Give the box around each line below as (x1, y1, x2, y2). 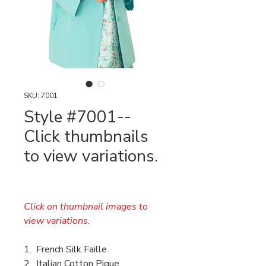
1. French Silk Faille (24, 243, 107, 256)
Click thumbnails (24, 125, 148, 148)
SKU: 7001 (24, 91, 58, 100)
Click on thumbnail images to (24, 200, 148, 213)
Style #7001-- (24, 106, 131, 128)
